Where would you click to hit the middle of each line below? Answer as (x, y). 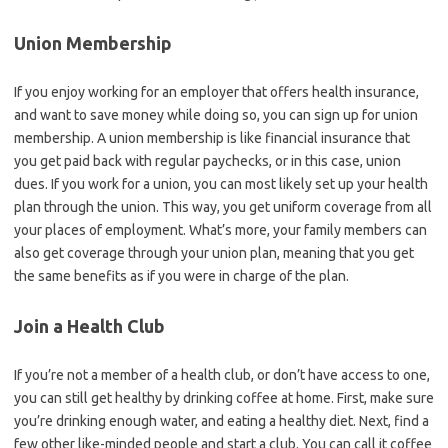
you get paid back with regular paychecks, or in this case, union (207, 161)
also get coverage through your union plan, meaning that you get (214, 253)
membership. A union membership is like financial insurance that (212, 138)
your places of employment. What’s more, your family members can (220, 230)
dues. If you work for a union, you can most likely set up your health (221, 184)
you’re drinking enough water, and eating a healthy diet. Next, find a (221, 421)
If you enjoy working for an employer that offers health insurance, (216, 92)
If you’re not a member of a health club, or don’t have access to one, (222, 375)
